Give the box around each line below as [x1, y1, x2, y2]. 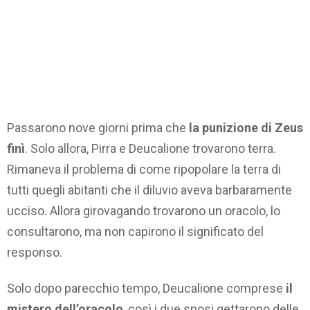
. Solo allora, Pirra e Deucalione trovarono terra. [25, 140, 276, 156]
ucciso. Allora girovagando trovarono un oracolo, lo [7, 203, 280, 218]
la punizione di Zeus [189, 120, 303, 135]
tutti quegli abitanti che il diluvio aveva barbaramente [7, 182, 292, 197]
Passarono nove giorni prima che [7, 120, 189, 135]
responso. [7, 244, 62, 259]
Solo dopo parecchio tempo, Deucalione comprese [7, 281, 286, 296]
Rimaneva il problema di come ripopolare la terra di [7, 161, 281, 176]
